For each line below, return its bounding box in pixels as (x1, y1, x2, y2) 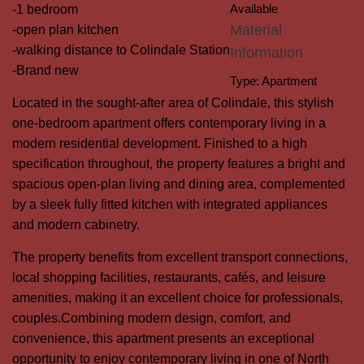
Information (230, 45, 303, 61)
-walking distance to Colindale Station (12, 43, 230, 57)
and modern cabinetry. (12, 218, 140, 232)
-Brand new (12, 63, 79, 77)
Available (230, 2, 278, 15)
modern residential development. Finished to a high (12, 136, 307, 150)
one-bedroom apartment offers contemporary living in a (12, 116, 326, 130)
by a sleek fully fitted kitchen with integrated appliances (12, 197, 327, 211)
